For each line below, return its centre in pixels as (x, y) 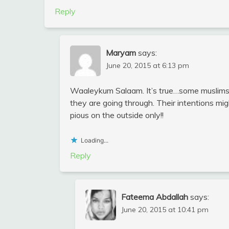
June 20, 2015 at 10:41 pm (165, 209)
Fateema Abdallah (155, 197)
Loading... (95, 140)
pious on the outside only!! (117, 115)
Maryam (121, 52)
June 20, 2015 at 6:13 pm (147, 65)
